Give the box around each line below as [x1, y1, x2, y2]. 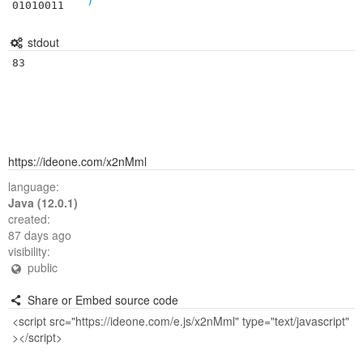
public [23, 259, 58, 275]
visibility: [8, 243, 50, 259]
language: [8, 178, 59, 194]
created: [8, 211, 50, 227]
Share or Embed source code [23, 292, 178, 308]
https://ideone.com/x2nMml [8, 153, 147, 169]
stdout [23, 34, 59, 50]
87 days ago [8, 227, 71, 243]
